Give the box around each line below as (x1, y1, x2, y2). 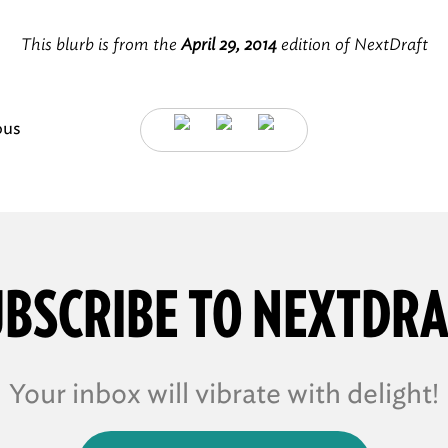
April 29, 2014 (180, 35, 277, 54)
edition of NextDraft (276, 35, 428, 54)
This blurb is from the (20, 35, 181, 54)
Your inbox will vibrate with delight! (9, 378, 439, 411)
